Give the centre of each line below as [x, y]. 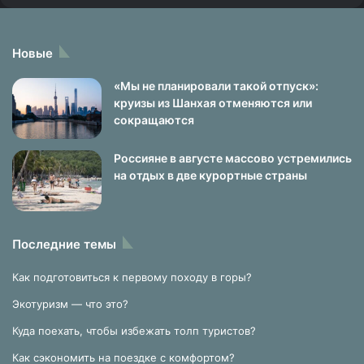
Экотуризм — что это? [70, 304]
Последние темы [64, 244]
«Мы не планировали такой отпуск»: [216, 86]
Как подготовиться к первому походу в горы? [132, 277]
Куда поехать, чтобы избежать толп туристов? [134, 331]
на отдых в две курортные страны [210, 175]
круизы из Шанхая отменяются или [213, 103]
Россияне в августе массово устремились [233, 158]
